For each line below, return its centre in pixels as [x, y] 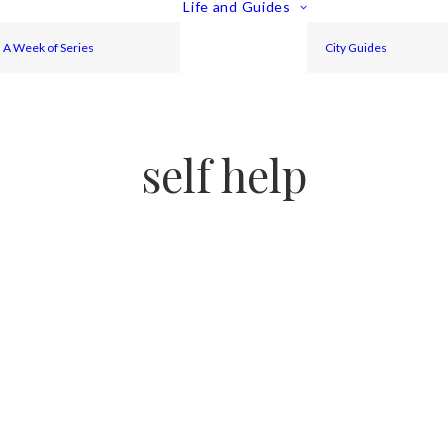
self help [224, 174]
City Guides [356, 47]
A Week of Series [49, 47]
